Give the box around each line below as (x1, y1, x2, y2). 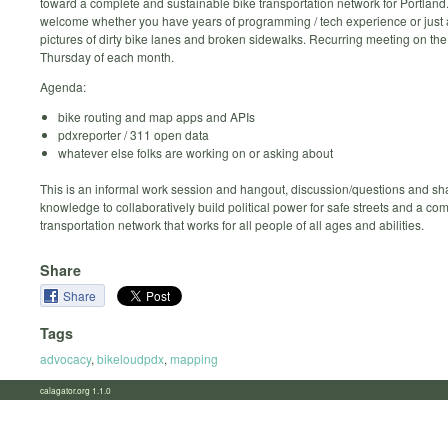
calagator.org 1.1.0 (40, 383, 123, 396)
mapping (170, 349, 218, 367)
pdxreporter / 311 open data (58, 126, 209, 144)
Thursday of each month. (40, 48, 174, 66)
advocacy (40, 349, 91, 367)
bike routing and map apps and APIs (58, 108, 255, 126)
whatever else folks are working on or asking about (58, 144, 333, 162)
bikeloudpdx (97, 349, 164, 367)
